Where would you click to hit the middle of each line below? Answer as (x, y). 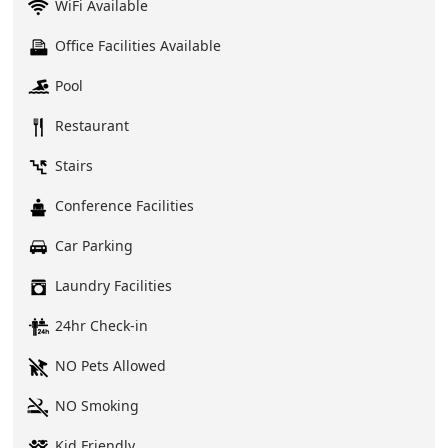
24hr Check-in (102, 325)
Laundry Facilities (114, 285)
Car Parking (94, 245)
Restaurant (92, 125)
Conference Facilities (125, 205)
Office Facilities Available (138, 45)
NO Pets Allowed (111, 365)
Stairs (74, 165)
